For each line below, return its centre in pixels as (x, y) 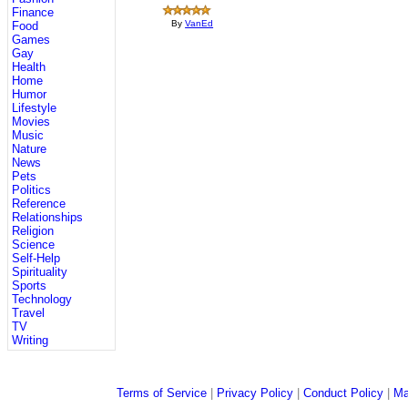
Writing (30, 340)
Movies (31, 121)
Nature (29, 148)
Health (28, 66)
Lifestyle (34, 107)
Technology (41, 299)
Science (33, 244)
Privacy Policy (255, 393)
